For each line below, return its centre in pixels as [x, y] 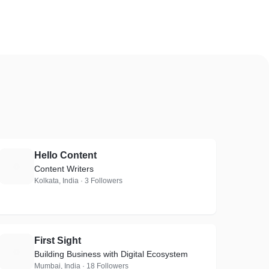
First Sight [58, 240]
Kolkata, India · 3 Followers [79, 181]
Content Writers [64, 169]
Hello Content [66, 155]
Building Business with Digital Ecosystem [111, 254]
